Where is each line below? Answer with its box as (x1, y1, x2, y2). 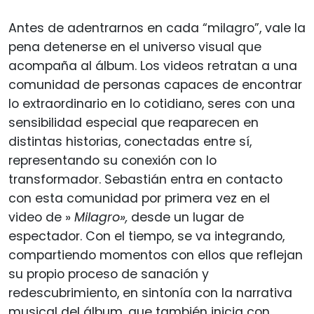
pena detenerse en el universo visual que (8, 38, 261, 55)
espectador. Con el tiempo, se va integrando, (8, 227, 285, 245)
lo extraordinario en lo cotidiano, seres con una (8, 95, 295, 112)
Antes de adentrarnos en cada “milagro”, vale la (8, 19, 306, 36)
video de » (8, 208, 74, 226)
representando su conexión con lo (8, 151, 217, 169)
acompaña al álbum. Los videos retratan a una (8, 57, 297, 74)
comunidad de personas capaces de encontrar (8, 76, 302, 93)
